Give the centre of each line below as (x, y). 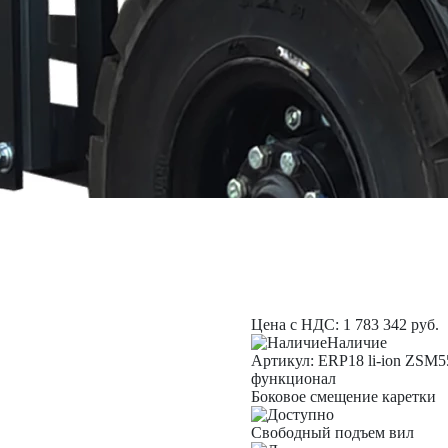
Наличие (356, 342)
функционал (293, 378)
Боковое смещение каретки (343, 396)
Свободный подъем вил (332, 432)
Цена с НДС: (294, 324)
